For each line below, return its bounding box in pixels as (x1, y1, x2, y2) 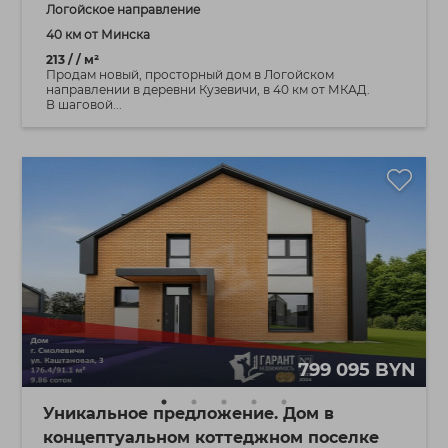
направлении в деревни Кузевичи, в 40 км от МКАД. (45, 82, 370, 97)
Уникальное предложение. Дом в (42, 404, 334, 423)
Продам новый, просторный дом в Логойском (45, 67, 334, 82)
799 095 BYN (297, 359, 416, 381)
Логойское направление (45, 2, 200, 17)
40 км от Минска (45, 27, 150, 42)
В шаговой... (45, 97, 122, 112)
